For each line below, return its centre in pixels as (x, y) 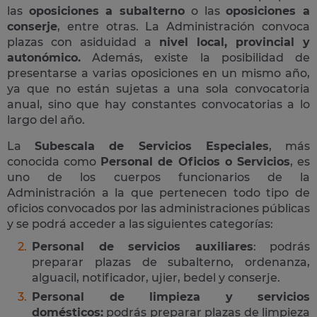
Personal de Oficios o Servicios (195, 162)
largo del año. (46, 120)
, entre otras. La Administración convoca (184, 27)
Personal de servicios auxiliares (143, 247)
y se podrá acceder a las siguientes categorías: (140, 224)
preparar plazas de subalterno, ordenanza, (171, 262)
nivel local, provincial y (235, 42)
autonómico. (44, 58)
